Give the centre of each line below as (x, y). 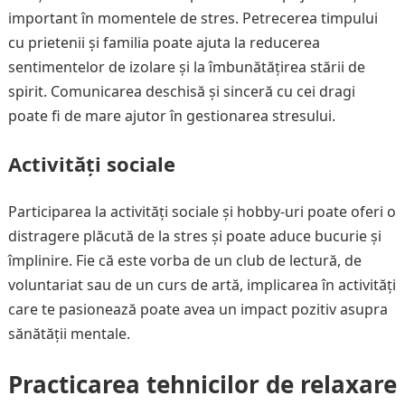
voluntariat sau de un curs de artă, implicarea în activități (202, 285)
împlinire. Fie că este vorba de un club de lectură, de (184, 260)
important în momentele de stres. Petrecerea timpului (193, 18)
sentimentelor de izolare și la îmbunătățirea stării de (186, 67)
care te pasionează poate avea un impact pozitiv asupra (198, 309)
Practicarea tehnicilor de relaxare (202, 384)
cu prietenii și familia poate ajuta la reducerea (164, 42)
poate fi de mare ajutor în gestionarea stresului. (171, 116)
